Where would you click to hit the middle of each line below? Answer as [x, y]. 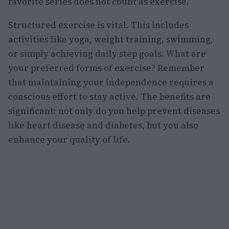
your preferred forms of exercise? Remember [106, 68]
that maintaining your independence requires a [111, 82]
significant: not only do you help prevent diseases [114, 111]
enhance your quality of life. [69, 139]
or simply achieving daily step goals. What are [107, 53]
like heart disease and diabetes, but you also [103, 125]
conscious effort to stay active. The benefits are [109, 96]
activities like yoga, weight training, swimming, [111, 39]
